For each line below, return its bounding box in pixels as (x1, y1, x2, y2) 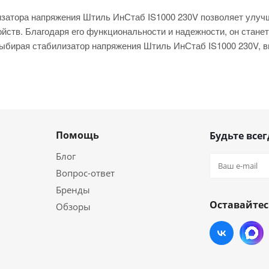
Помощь (56, 128, 99, 142)
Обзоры (56, 201, 91, 213)
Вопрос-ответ (56, 167, 115, 179)
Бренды (56, 184, 90, 196)
